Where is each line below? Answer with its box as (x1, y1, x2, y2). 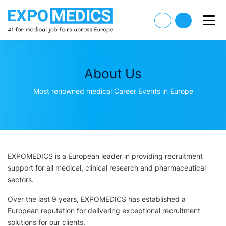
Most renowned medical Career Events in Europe (33, 87, 193, 95)
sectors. (8, 175, 34, 184)
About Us (84, 66, 142, 81)
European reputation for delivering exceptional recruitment (8, 206, 200, 215)
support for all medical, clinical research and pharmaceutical (8, 163, 206, 172)
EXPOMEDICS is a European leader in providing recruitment (8, 152, 203, 160)
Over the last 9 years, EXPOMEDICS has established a (8, 195, 186, 203)
